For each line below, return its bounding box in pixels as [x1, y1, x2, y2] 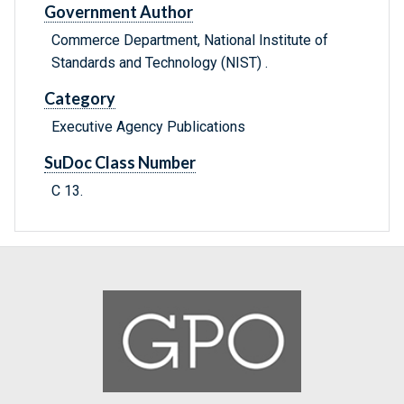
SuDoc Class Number [44, 152, 196, 173]
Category [44, 88, 115, 109]
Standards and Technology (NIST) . [51, 54, 268, 72]
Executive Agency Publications [51, 118, 245, 136]
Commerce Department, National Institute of [51, 32, 328, 50]
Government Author [44, 2, 193, 23]
